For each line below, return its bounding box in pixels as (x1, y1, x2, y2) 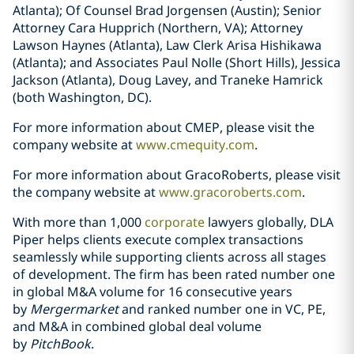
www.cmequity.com (136, 136, 254, 153)
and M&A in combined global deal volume (13, 318, 262, 335)
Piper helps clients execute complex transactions (13, 231, 303, 248)
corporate (145, 213, 205, 231)
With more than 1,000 (13, 213, 145, 231)
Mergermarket (30, 300, 119, 318)
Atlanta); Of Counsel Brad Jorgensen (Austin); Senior (13, 2, 322, 19)
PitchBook (30, 335, 91, 352)
